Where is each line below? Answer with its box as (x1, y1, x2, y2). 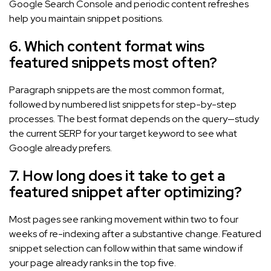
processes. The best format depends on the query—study (9, 112, 259, 125)
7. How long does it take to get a (9, 166, 225, 185)
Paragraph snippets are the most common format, (9, 83, 224, 96)
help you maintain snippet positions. (9, 11, 163, 25)
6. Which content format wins (9, 36, 204, 56)
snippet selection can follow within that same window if (9, 241, 243, 255)
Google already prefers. (9, 141, 112, 154)
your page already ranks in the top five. (9, 256, 176, 269)
